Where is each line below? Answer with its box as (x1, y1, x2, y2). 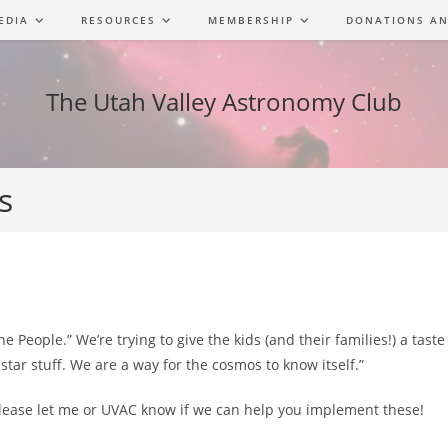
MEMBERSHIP (208, 13, 294, 27)
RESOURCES (81, 13, 156, 27)
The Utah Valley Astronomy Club (46, 85, 402, 118)
